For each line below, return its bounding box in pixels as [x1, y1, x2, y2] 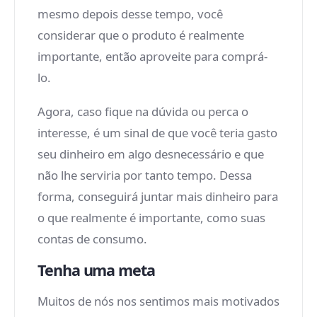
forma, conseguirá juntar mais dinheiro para [38, 188, 278, 204]
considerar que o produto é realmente [38, 27, 244, 43]
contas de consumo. [38, 231, 147, 247]
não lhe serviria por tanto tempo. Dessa [38, 167, 252, 183]
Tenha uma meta [38, 260, 155, 280]
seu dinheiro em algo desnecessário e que [38, 146, 264, 162]
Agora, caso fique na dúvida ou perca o [38, 103, 248, 120]
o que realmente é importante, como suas [38, 209, 265, 226]
